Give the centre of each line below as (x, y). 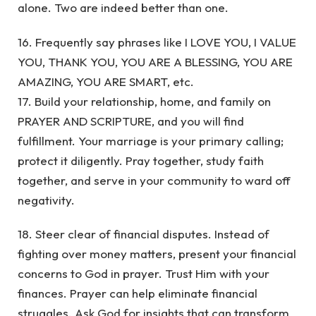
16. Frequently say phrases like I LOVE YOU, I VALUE (157, 42)
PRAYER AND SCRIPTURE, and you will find (131, 121)
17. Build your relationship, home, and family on (144, 101)
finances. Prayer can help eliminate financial (138, 293)
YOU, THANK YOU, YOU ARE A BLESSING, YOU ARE (155, 61)
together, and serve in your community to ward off (154, 180)
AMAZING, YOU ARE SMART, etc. (106, 81)
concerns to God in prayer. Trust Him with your (144, 274)
